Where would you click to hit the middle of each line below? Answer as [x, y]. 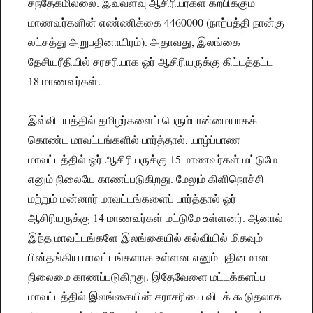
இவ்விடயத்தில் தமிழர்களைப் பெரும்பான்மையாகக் [143, 120]
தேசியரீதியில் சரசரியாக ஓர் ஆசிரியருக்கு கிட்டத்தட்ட [151, 61]
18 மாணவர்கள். [65, 81]
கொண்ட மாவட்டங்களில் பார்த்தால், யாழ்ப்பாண [134, 140]
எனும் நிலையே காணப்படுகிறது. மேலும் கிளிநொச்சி [146, 179]
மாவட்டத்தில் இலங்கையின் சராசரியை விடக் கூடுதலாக [155, 296]
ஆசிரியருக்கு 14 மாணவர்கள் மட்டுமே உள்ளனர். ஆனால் [156, 218]
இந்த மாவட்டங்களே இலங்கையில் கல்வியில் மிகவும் [146, 238]
